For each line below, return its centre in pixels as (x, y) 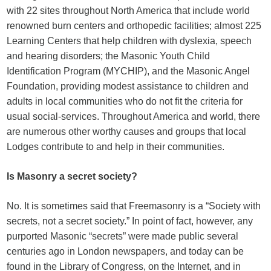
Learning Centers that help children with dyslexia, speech (129, 41)
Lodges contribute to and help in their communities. (116, 147)
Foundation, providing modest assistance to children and (128, 86)
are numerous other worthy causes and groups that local (127, 132)
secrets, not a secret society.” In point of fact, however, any (130, 221)
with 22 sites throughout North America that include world (129, 11)
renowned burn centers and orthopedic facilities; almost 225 (134, 26)
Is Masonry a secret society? (72, 176)
